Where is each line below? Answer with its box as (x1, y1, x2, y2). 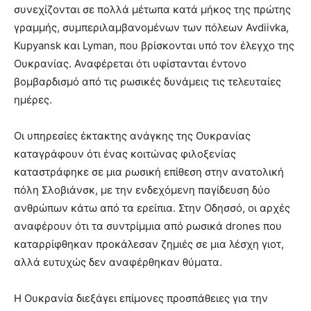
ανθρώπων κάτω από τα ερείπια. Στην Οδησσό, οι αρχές (14, 201, 290, 215)
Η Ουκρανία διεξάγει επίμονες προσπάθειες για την (14, 292, 268, 305)
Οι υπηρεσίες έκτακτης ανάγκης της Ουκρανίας (14, 129, 251, 143)
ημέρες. (14, 93, 52, 107)
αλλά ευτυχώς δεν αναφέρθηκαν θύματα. (14, 255, 222, 269)
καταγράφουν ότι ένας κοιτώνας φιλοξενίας (14, 147, 236, 161)
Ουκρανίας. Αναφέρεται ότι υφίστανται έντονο (14, 57, 246, 71)
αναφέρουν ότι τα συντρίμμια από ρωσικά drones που (14, 219, 282, 233)
